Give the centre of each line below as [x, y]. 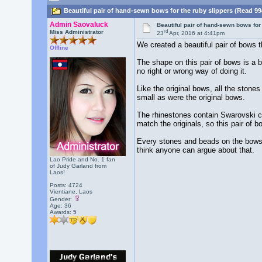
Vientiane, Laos [71, 192]
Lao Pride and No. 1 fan [82, 159]
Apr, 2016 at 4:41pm [196, 33]
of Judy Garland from [78, 166]
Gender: [61, 199]
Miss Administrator [76, 32]
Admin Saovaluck [79, 25]
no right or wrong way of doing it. [192, 71]
